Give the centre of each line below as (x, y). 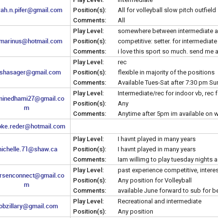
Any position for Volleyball (155, 180)
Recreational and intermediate (160, 201)
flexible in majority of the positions (166, 72)
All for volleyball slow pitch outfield (167, 10)
